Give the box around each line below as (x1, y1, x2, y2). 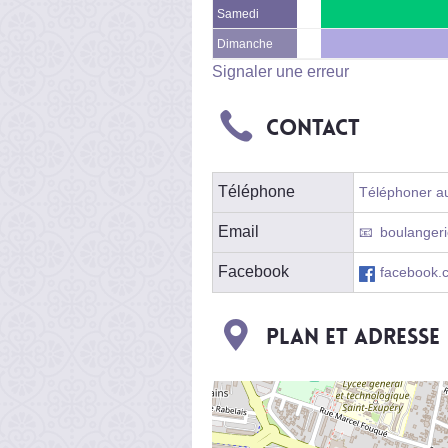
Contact (266, 113, 360, 142)
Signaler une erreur (212, 62, 349, 80)
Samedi (217, 7, 259, 20)
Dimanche (217, 37, 273, 50)
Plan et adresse (266, 322, 440, 351)
